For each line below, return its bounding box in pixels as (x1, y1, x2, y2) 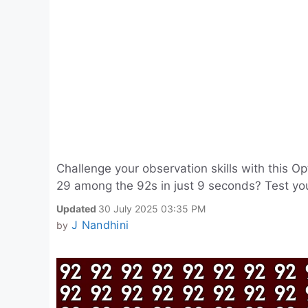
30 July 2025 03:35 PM (98, 203, 206, 214)
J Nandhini (71, 218, 129, 232)
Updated (56, 203, 98, 214)
